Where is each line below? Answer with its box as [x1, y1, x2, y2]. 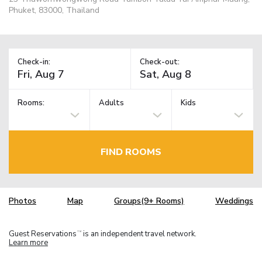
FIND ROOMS [101, 145, 161, 158]
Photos [9, 195, 36, 207]
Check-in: [18, 56, 50, 67]
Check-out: [140, 56, 180, 67]
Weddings [215, 195, 253, 207]
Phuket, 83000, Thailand [9, 4, 99, 16]
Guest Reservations [9, 228, 77, 239]
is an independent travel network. [81, 228, 196, 239]
